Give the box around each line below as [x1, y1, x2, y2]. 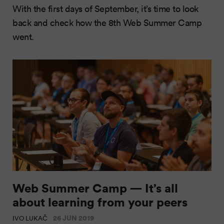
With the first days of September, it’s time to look [12, 2, 198, 14]
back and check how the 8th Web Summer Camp [12, 16, 201, 28]
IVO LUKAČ [12, 213, 49, 223]
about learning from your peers [12, 194, 187, 210]
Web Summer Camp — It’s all [12, 180, 178, 196]
